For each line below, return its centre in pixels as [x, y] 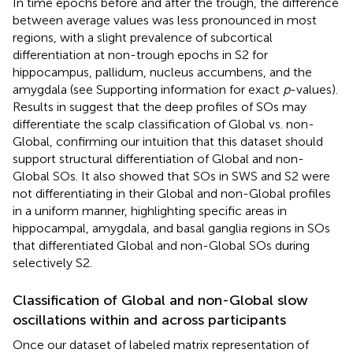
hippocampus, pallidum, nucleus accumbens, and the [162, 72]
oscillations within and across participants [149, 320]
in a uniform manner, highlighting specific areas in [150, 211]
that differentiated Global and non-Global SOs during [161, 246]
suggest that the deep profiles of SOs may [188, 107]
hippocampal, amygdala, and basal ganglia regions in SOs [171, 229]
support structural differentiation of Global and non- [158, 159]
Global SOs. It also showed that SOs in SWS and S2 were [171, 176]
